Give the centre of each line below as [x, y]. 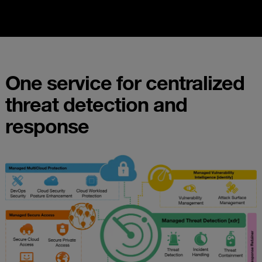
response [47, 125]
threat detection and [96, 104]
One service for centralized [125, 82]
